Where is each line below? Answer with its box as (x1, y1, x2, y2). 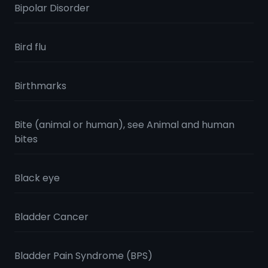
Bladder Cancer (14, 210, 89, 224)
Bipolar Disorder (14, 1, 90, 15)
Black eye (14, 171, 60, 185)
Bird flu (14, 40, 46, 54)
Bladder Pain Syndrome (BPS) (14, 249, 153, 263)
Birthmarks (14, 79, 66, 93)
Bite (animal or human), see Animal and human (14, 118, 234, 132)
